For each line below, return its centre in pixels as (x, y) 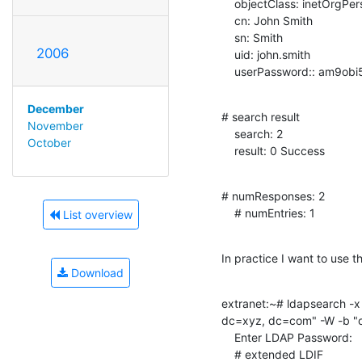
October (49, 142)
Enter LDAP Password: (228, 337)
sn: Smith (228, 37)
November (55, 125)
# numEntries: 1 (275, 213)
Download (96, 273)
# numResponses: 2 (273, 196)
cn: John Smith (228, 20)
